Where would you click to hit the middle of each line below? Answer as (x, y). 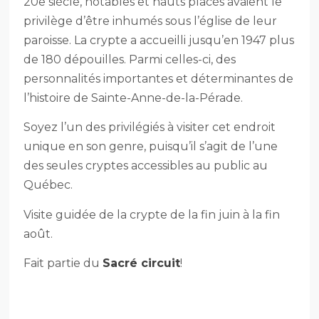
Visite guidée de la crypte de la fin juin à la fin (152, 214)
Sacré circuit (142, 263)
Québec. (48, 185)
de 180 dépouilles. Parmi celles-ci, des (130, 59)
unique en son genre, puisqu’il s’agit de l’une (151, 147)
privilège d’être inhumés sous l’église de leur (151, 21)
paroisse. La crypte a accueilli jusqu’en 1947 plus (159, 40)
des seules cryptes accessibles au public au (146, 166)
